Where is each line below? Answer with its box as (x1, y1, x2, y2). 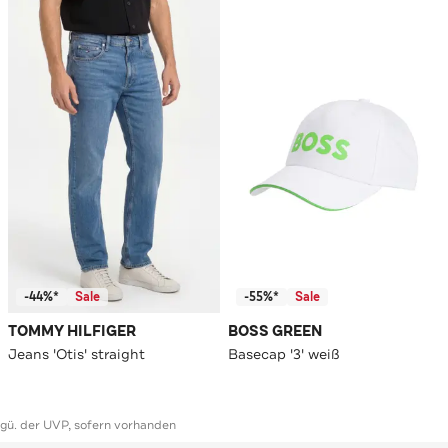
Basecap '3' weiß (228, 345, 340, 364)
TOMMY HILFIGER (8, 322, 136, 342)
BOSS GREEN (228, 322, 322, 342)
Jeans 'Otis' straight (8, 345, 145, 364)
